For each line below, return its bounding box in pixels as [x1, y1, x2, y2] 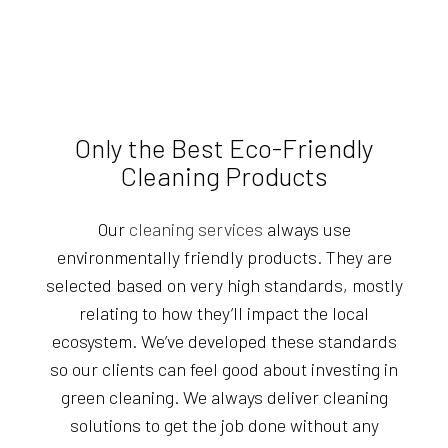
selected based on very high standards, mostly [45, 273, 403, 296]
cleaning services [128, 217, 263, 240]
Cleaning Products [120, 159, 328, 191]
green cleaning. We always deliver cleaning [60, 385, 388, 408]
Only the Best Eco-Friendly [74, 131, 374, 163]
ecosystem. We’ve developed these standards [51, 329, 397, 352]
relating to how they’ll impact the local [79, 301, 369, 324]
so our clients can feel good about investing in [50, 357, 398, 380]
